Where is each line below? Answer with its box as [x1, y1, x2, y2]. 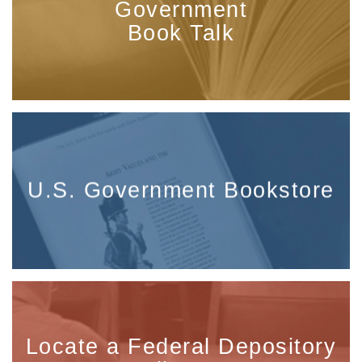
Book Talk [127, 20, 235, 45]
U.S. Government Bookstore [27, 178, 335, 203]
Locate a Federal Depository [25, 335, 337, 360]
